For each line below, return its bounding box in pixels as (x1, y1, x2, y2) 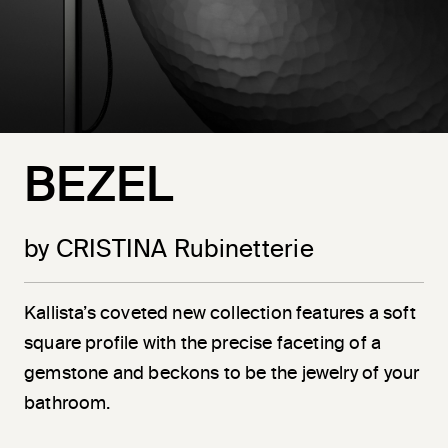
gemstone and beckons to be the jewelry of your (24, 365, 420, 384)
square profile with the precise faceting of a (24, 335, 382, 354)
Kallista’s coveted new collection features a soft (24, 305, 416, 324)
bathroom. (24, 395, 111, 414)
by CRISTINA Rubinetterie (24, 238, 314, 263)
